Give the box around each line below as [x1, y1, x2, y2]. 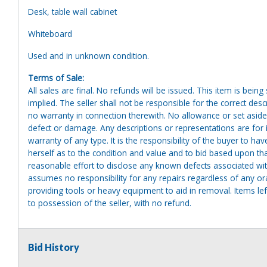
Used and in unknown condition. [28, 49, 151, 61]
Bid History [28, 241, 79, 253]
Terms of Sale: [28, 72, 84, 83]
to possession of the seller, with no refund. [28, 197, 191, 209]
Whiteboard [28, 27, 72, 39]
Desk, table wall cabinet [28, 5, 117, 17]
